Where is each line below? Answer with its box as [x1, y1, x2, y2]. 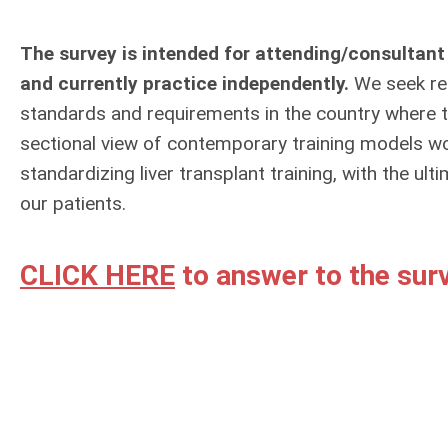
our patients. [20, 192, 126, 215]
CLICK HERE [20, 259, 175, 292]
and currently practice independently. [20, 72, 349, 95]
